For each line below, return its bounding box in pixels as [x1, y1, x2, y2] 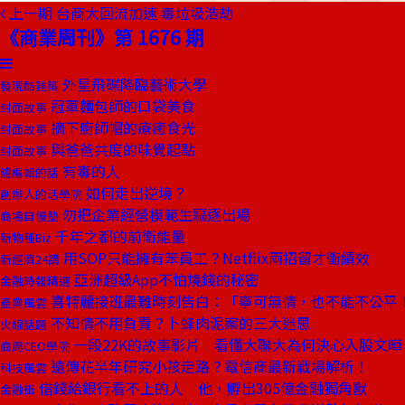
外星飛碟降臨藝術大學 [59, 73, 207, 95]
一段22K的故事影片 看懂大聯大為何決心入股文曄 [70, 334, 402, 355]
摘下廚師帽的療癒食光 [47, 117, 195, 138]
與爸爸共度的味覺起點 [47, 138, 195, 160]
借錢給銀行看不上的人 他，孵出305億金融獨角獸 [35, 377, 367, 399]
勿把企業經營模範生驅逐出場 [59, 203, 250, 225]
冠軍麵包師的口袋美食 [47, 95, 195, 117]
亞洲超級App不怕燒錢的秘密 [71, 268, 259, 290]
